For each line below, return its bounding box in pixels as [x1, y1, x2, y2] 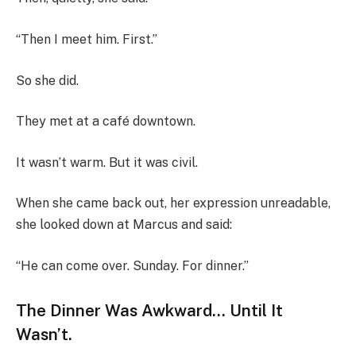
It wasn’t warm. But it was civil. [16, 154, 198, 170]
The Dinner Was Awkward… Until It [16, 300, 283, 320]
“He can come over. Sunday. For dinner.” [16, 258, 249, 274]
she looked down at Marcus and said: [16, 217, 232, 233]
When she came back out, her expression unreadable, [16, 195, 331, 211]
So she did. [16, 72, 79, 88]
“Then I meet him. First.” [16, 31, 157, 47]
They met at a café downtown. [16, 114, 195, 130]
